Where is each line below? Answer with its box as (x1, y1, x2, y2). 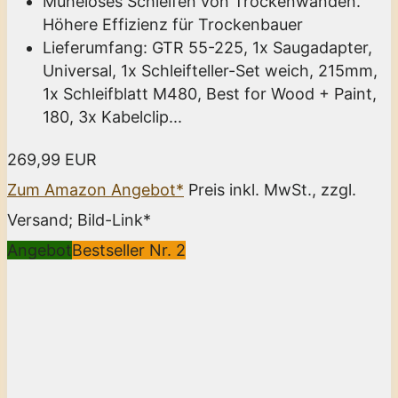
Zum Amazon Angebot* (7, 179, 184, 199)
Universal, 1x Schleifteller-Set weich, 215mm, (43, 60, 378, 80)
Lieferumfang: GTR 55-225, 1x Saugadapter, (43, 37, 372, 57)
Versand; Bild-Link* (7, 210, 151, 229)
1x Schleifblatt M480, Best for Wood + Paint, (43, 84, 377, 103)
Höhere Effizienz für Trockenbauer (43, 14, 303, 34)
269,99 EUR (7, 149, 97, 169)
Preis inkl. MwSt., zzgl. (188, 179, 356, 199)
